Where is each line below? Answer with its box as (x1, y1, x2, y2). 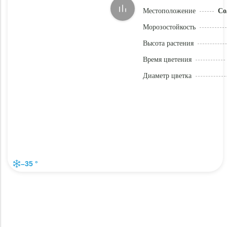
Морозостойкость (142, 23, 196, 31)
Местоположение (142, 7, 196, 15)
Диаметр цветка (142, 72, 192, 80)
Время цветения (142, 56, 192, 63)
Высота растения (142, 40, 194, 47)
